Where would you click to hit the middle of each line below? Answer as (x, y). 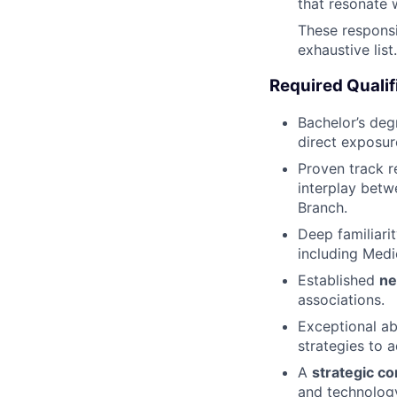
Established (339, 280)
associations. (341, 299)
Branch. (323, 207)
